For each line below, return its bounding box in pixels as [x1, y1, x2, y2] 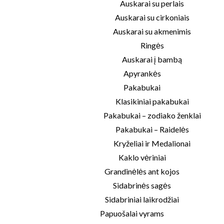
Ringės [140, 40, 164, 50]
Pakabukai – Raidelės [115, 124, 189, 134]
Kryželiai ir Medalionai [113, 138, 190, 148]
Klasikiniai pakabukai [115, 96, 189, 106]
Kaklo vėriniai [118, 152, 166, 162]
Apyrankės [123, 68, 161, 78]
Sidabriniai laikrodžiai [105, 194, 179, 204]
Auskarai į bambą [122, 54, 182, 64]
